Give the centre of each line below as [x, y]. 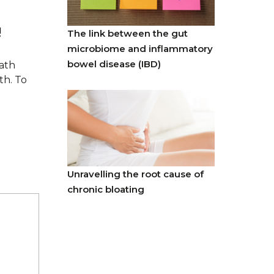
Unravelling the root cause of [135, 174]
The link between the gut [127, 33]
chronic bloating [106, 189]
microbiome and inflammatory [140, 48]
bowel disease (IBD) [114, 64]
